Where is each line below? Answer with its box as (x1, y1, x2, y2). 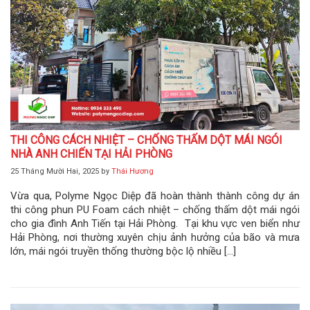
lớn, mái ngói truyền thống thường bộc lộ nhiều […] (10, 244, 236, 257)
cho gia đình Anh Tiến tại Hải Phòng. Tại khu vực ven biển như (10, 217, 300, 230)
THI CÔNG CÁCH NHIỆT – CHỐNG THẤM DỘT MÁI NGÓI (10, 133, 282, 147)
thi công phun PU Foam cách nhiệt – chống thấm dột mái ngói (10, 203, 300, 216)
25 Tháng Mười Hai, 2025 (10, 166, 99, 176)
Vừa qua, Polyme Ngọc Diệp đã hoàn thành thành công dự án (10, 189, 300, 202)
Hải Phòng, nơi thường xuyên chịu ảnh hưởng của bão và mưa (10, 230, 300, 244)
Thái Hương (111, 166, 154, 176)
